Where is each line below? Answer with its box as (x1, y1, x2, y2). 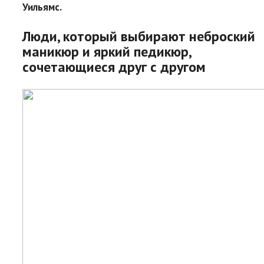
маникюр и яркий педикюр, (22, 42, 191, 61)
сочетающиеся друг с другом (22, 57, 206, 76)
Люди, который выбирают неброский (22, 27, 255, 45)
